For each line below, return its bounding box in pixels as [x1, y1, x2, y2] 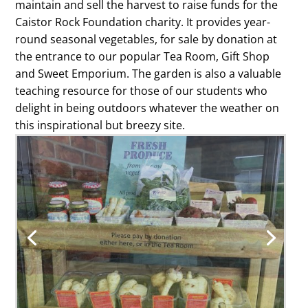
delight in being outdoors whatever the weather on [14, 100, 279, 115]
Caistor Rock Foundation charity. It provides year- [14, 14, 270, 30]
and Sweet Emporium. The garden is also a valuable [14, 66, 281, 81]
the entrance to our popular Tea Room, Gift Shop [14, 49, 269, 64]
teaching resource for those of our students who [14, 83, 267, 98]
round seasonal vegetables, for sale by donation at [14, 32, 277, 47]
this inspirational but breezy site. [14, 118, 185, 133]
